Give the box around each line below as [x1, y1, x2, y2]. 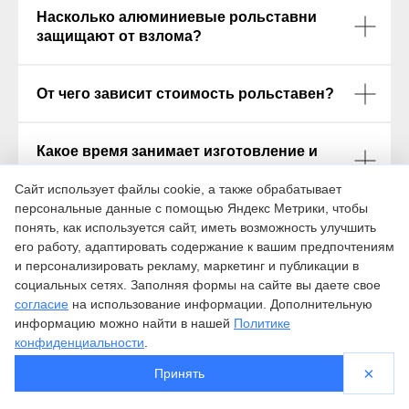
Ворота [135, 383, 172, 395]
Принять [153, 366, 204, 381]
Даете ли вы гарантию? [37, 354, 209, 371]
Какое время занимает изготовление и [37, 143, 318, 160]
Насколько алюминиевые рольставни [37, 9, 317, 26]
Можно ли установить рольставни [37, 220, 288, 236]
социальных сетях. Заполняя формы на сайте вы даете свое [15, 278, 381, 292]
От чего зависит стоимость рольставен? [37, 86, 334, 102]
